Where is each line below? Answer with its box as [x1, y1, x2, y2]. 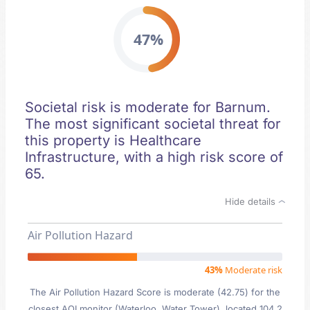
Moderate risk [223, 264, 282, 276]
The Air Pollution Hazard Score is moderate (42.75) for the [30, 286, 280, 298]
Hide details [225, 196, 278, 207]
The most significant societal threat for [25, 116, 281, 132]
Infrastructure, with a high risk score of [25, 149, 283, 165]
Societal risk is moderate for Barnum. [25, 99, 271, 116]
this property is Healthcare [25, 132, 201, 149]
